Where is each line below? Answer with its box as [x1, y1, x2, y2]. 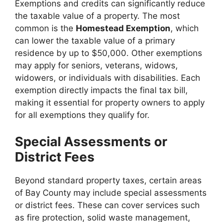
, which [170, 23, 199, 33]
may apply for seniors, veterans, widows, [15, 60, 178, 70]
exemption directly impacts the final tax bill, [15, 85, 188, 95]
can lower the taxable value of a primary [15, 35, 175, 46]
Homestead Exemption [76, 23, 170, 33]
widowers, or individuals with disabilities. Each [15, 72, 200, 83]
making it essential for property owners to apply [15, 97, 205, 108]
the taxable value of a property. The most [15, 10, 180, 21]
